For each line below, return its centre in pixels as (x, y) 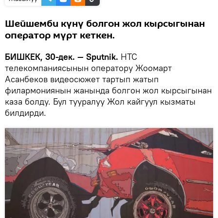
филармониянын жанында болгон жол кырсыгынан (108, 90)
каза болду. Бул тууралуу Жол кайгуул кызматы (100, 101)
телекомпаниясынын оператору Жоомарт (88, 68)
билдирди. (26, 112)
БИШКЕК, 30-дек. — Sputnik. (62, 56)
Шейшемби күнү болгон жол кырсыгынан (105, 24)
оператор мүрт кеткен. (60, 35)
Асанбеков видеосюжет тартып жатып (82, 79)
